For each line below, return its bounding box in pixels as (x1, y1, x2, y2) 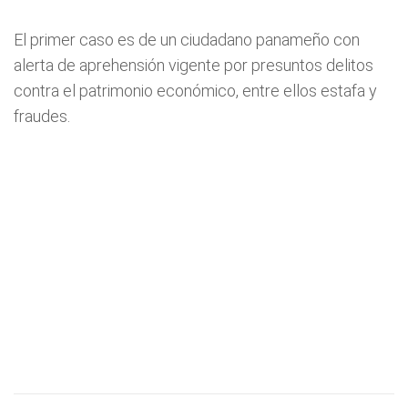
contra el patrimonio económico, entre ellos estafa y (14, 81, 377, 100)
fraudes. (14, 107, 70, 126)
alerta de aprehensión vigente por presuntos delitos (14, 56, 373, 75)
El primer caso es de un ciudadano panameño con (14, 30, 360, 49)
